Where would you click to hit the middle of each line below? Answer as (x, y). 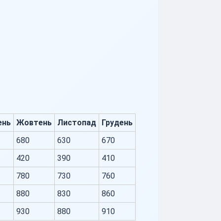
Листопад (77, 123)
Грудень (117, 123)
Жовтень (34, 123)
